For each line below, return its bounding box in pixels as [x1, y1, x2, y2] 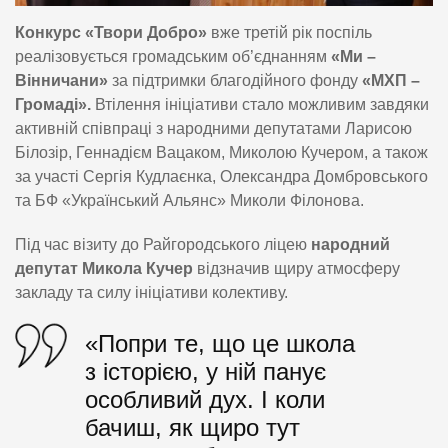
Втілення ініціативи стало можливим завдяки [95, 95, 429, 113]
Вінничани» [15, 71, 108, 89]
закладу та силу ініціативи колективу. [15, 283, 288, 301]
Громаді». [15, 95, 95, 113]
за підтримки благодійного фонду [108, 71, 362, 89]
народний [311, 235, 390, 253]
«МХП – [362, 71, 420, 89]
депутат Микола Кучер [15, 259, 193, 277]
